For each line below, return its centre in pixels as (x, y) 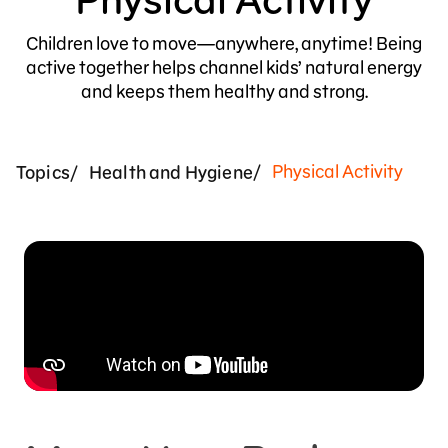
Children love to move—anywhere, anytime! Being (224, 43)
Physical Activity (335, 171)
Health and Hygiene (170, 172)
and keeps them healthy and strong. (224, 91)
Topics (43, 172)
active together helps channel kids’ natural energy (224, 67)
